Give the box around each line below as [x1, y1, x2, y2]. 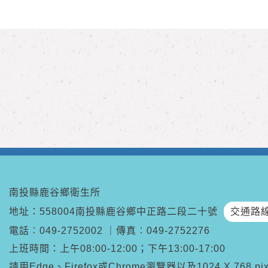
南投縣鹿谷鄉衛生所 [9, 187, 100, 197]
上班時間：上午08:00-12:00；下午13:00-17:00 [9, 243, 226, 254]
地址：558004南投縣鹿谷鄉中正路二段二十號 [9, 206, 221, 217]
